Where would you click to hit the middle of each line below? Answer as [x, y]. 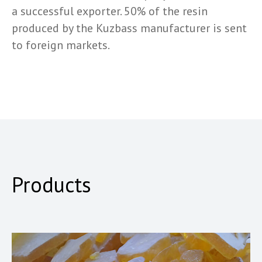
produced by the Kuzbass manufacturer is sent [129, 28]
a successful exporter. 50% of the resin [110, 11]
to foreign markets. [61, 45]
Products [51, 185]
